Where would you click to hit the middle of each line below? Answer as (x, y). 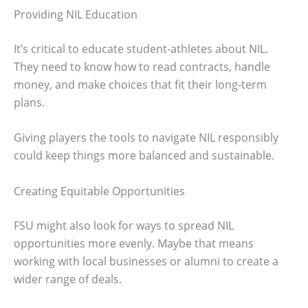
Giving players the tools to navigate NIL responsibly (146, 138)
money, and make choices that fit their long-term (140, 84)
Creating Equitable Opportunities (99, 191)
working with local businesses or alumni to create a (146, 261)
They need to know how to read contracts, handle (142, 66)
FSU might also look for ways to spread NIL (124, 225)
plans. (29, 102)
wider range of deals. (68, 279)
